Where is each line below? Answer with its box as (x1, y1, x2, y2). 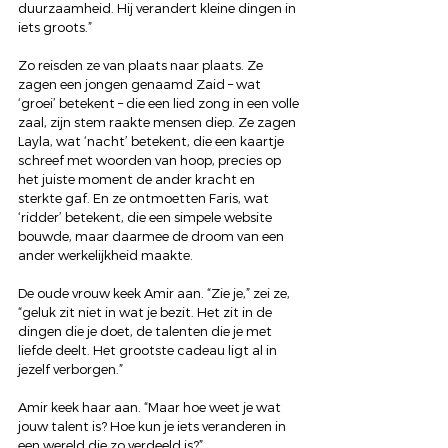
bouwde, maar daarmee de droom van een (18, 228, 287, 245)
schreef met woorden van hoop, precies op (18, 152, 284, 169)
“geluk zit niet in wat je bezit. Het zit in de (18, 304, 275, 321)
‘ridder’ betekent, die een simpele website (18, 209, 275, 226)
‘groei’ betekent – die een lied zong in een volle (18, 95, 302, 112)
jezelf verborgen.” (18, 361, 123, 378)
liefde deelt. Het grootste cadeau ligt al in (18, 342, 280, 359)
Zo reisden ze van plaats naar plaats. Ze (18, 57, 266, 74)
